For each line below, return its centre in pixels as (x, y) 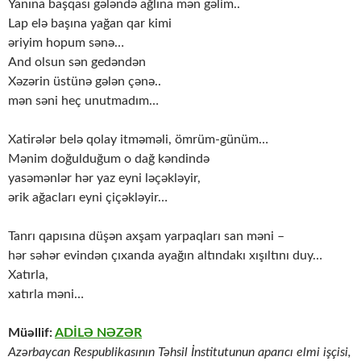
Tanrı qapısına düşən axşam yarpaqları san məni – (146, 237)
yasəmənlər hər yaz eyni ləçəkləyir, (104, 178)
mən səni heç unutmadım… (83, 101)
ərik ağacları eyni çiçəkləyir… (88, 198)
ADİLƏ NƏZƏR (98, 333)
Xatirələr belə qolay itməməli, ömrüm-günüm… (138, 140)
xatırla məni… (46, 295)
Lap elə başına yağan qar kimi (90, 24)
